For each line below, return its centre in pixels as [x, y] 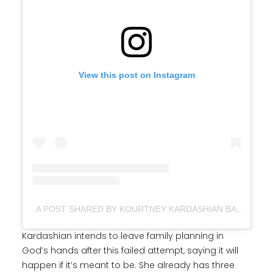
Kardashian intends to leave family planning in [123, 236]
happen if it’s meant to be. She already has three [128, 265]
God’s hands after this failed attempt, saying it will [130, 251]
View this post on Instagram [136, 75]
